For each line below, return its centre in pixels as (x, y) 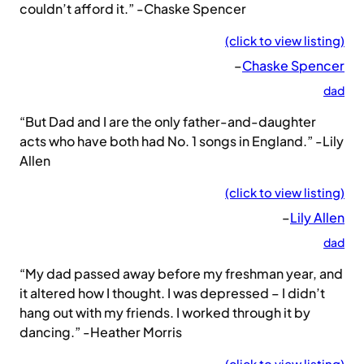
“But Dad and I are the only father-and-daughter (168, 122)
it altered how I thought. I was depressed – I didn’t (172, 293)
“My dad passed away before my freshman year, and (181, 274)
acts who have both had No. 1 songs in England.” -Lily (182, 141)
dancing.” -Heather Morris (101, 332)
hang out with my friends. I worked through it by (165, 313)
